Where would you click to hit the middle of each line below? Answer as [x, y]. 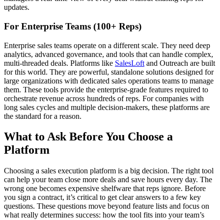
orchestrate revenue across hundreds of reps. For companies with [104, 98]
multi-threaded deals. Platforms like [59, 63]
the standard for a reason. [43, 116]
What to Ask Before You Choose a [88, 137]
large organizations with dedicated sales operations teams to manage [109, 81]
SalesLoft [130, 63]
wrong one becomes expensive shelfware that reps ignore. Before [105, 189]
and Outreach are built [180, 63]
